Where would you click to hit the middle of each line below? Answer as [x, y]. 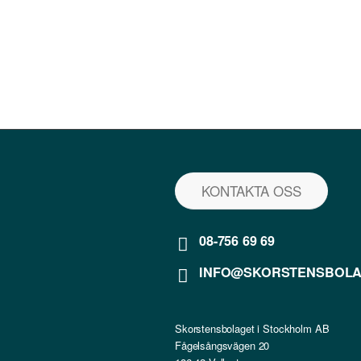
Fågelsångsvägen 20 [222, 345]
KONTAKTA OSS [251, 191]
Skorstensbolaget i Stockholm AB [252, 328]
